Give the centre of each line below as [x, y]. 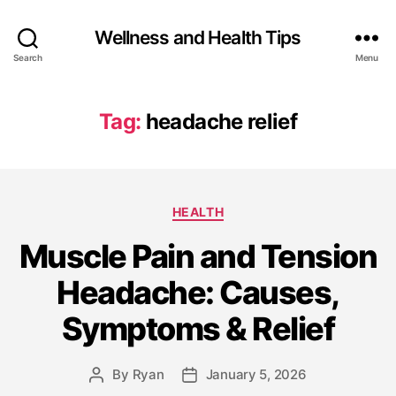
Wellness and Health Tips [198, 37]
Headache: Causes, [198, 292]
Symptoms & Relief [198, 328]
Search [28, 57]
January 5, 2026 [256, 374]
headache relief [221, 122]
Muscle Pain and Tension [198, 256]
